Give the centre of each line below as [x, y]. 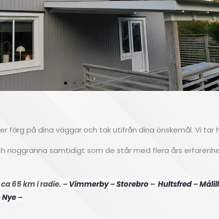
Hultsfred [175, 184]
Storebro [132, 184]
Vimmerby [89, 184]
